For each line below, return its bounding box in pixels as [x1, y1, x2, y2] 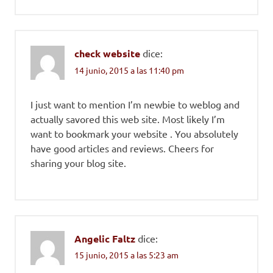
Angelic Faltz [74, 232, 135, 245]
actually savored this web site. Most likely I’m [30, 112, 225, 125]
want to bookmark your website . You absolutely [30, 127, 238, 140]
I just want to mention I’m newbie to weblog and [30, 97, 239, 110]
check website [74, 47, 140, 60]
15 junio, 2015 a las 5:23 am [74, 249, 179, 260]
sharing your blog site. [30, 156, 126, 169]
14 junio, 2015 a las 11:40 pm [74, 64, 184, 76]
